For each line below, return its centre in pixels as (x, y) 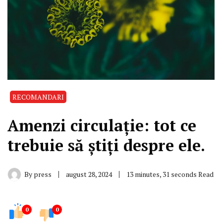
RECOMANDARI (38, 97)
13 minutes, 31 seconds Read (170, 174)
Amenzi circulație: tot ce (102, 125)
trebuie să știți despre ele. (106, 145)
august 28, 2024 (89, 174)
